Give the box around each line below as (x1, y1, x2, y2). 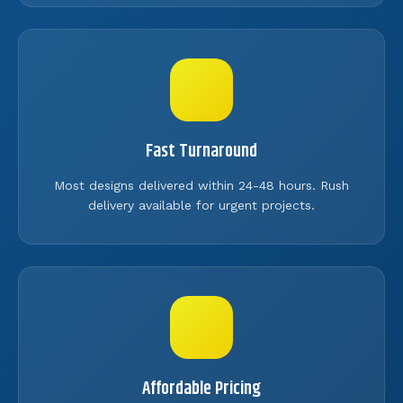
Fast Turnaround (146, 137, 257, 166)
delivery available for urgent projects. (88, 197, 315, 212)
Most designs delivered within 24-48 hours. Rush (54, 177, 349, 193)
